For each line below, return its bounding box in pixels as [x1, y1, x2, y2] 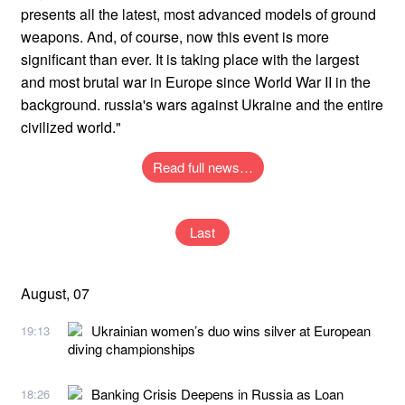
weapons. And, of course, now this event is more [21, 25, 329, 47]
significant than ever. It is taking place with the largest [21, 48, 359, 70]
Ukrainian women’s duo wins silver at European [91, 320, 371, 340]
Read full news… [152, 156, 253, 176]
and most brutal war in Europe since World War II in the [21, 71, 371, 92]
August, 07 [21, 282, 89, 304]
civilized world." [21, 116, 121, 137]
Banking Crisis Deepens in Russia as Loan [91, 383, 344, 403]
